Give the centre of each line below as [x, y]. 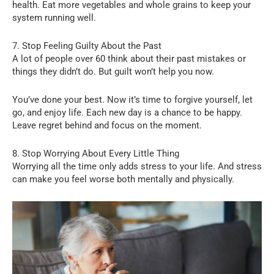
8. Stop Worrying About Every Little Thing [96, 154]
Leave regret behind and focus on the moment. [107, 126]
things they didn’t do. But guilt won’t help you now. [113, 72]
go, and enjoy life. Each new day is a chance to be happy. [127, 113]
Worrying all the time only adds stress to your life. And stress [137, 167]
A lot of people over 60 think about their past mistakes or [129, 59]
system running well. [54, 18]
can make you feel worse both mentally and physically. [123, 180]
